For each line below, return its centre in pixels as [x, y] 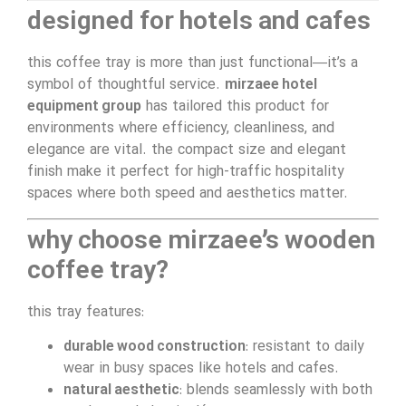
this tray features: [86, 312]
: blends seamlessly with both [276, 391]
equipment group [84, 107]
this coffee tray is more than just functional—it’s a [193, 64]
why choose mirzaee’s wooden [201, 242]
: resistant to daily [305, 348]
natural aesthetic [121, 391]
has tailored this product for [235, 107]
